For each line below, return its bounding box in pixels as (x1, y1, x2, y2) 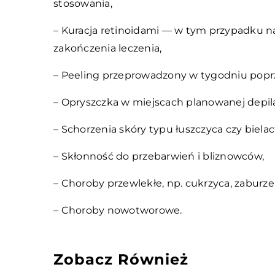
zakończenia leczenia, (53, 42, 162, 54)
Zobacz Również (53, 250, 188, 268)
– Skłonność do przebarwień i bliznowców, (53, 150, 264, 162)
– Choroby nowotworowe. (53, 204, 182, 216)
